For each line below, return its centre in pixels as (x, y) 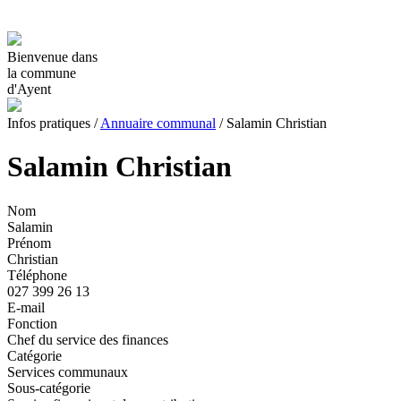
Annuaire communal (158, 123)
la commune (42, 73)
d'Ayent (29, 89)
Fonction (32, 323)
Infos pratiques (49, 123)
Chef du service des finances (88, 339)
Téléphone (37, 275)
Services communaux (68, 371)
